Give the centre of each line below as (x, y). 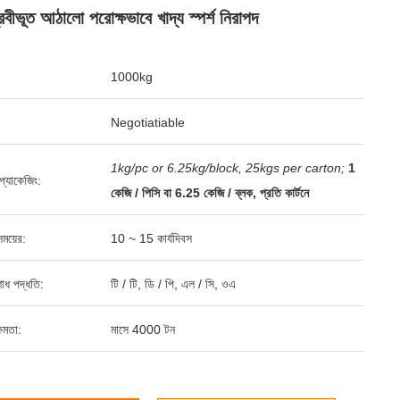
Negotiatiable (148, 122)
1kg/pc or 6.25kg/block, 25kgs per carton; (228, 168)
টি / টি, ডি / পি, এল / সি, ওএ (173, 284)
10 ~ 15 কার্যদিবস (151, 238)
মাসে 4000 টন (143, 329)
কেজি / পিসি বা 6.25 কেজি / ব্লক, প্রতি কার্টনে (210, 193)
